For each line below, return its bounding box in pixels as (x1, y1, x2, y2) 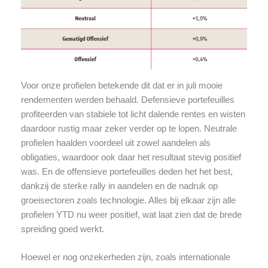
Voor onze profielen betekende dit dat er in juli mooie (20, 80, 223, 90)
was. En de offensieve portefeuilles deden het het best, (20, 166, 233, 176)
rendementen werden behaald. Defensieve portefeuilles (20, 95, 234, 105)
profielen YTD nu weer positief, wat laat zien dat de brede (20, 209, 242, 220)
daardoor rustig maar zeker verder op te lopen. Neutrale (20, 123, 237, 133)
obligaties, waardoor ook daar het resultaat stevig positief (20, 152, 241, 162)
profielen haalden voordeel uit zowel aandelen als (20, 138, 211, 148)
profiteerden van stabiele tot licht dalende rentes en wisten (20, 109, 245, 119)
